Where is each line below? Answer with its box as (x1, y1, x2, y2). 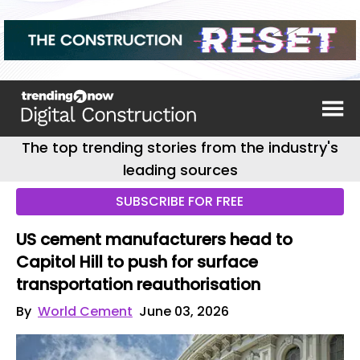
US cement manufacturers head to (16, 228, 292, 251)
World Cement (38, 302, 133, 321)
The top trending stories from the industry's (22, 137, 338, 157)
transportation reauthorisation (16, 273, 260, 296)
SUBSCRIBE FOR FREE (116, 192, 244, 211)
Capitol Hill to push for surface (16, 251, 258, 273)
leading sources (122, 160, 238, 180)
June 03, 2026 (139, 302, 229, 321)
